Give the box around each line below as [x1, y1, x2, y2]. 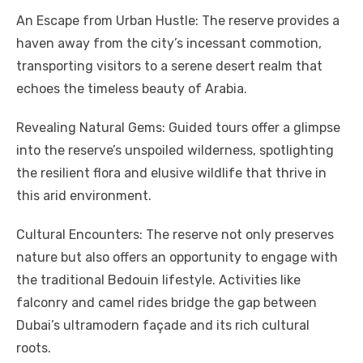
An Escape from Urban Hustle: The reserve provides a [16, 12, 340, 28]
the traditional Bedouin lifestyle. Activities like [16, 271, 301, 288]
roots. [16, 340, 51, 356]
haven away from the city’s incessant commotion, [16, 35, 322, 51]
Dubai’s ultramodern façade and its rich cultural [16, 317, 310, 333]
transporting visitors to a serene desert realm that [16, 58, 322, 74]
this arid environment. [16, 187, 152, 203]
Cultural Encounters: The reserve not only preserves [16, 226, 334, 242]
